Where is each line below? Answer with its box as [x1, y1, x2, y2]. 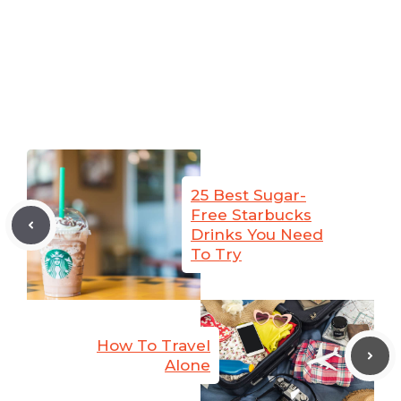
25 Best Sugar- [191, 186, 306, 205]
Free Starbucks [191, 206, 311, 225]
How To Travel [97, 337, 210, 355]
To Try [191, 245, 242, 264]
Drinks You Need [191, 226, 323, 244]
